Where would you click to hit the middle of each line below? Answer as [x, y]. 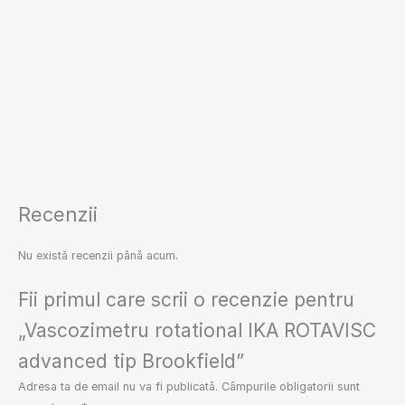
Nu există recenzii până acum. [98, 256]
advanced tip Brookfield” [131, 361]
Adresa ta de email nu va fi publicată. [118, 387]
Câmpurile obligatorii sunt [291, 387]
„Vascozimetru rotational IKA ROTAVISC [197, 330]
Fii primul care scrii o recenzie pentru [186, 299]
